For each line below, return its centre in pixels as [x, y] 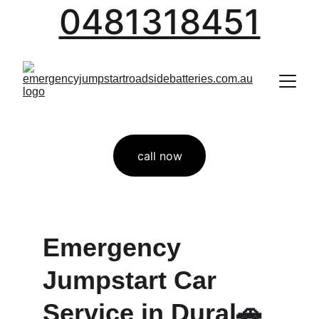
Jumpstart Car [133, 280]
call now [159, 156]
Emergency [115, 247]
